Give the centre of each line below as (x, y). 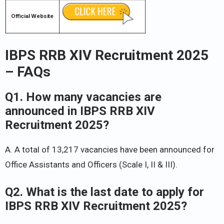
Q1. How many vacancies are (83, 97)
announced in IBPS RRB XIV (80, 111)
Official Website (32, 16)
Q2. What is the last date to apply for (104, 192)
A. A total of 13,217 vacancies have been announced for (110, 150)
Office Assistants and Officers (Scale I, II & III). (91, 165)
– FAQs (28, 72)
